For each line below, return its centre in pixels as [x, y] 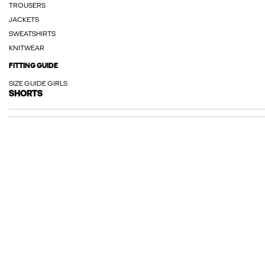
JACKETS [24, 20]
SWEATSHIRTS [32, 34]
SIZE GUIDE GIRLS [38, 84]
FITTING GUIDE [33, 66]
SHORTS [26, 94]
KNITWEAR [27, 49]
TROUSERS [27, 6]
